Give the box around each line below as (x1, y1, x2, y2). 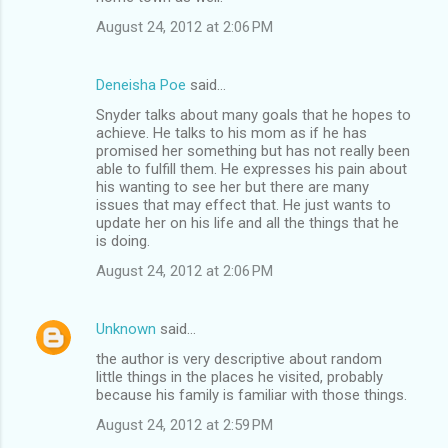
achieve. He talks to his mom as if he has (96, 123, 367, 142)
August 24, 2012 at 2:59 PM (96, 415, 273, 434)
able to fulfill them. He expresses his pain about (96, 159, 407, 178)
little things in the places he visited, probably (96, 367, 383, 386)
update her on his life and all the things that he (96, 213, 399, 232)
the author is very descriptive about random (96, 349, 382, 368)
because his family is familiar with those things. (96, 385, 407, 404)
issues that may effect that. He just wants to (96, 195, 391, 214)
